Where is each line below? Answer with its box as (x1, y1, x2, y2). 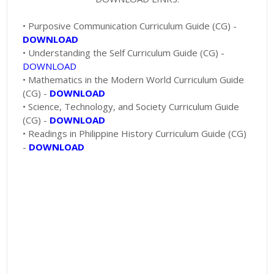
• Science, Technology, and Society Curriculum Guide (23, 100, 240, 113)
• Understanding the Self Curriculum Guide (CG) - (23, 46, 225, 59)
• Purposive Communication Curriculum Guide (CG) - (23, 20, 237, 32)
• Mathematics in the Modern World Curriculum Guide (23, 73, 245, 86)
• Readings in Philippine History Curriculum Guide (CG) (23, 127, 247, 140)
